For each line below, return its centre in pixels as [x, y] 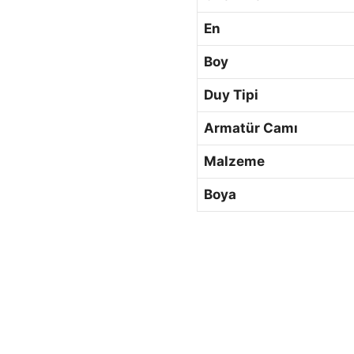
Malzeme [235, 162]
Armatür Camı [251, 128]
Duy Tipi [232, 95]
